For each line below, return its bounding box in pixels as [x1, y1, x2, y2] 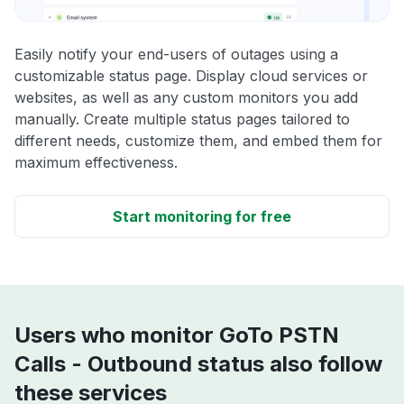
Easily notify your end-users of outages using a [14, 45, 338, 64]
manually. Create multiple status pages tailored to [14, 110, 350, 129]
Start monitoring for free [113, 207, 291, 226]
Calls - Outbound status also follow [14, 351, 382, 378]
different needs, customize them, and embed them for [14, 132, 382, 151]
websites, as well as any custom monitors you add [14, 88, 358, 107]
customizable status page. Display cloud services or [14, 67, 368, 86]
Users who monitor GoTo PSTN [14, 322, 339, 349]
